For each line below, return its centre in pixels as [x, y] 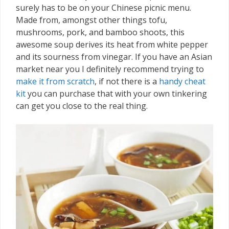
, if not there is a [127, 81]
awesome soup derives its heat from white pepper [112, 44]
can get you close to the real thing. [82, 106]
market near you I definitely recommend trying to [110, 69]
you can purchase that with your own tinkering [116, 93]
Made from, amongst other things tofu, [91, 20]
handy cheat [182, 81]
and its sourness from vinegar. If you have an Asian [114, 56]
